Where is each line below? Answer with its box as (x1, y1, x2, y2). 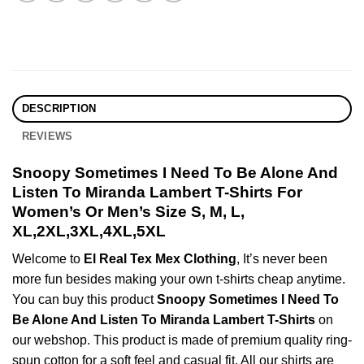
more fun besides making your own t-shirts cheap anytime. (12, 272, 345, 287)
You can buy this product (12, 292, 157, 307)
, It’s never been (236, 252, 327, 266)
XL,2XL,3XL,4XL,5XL (12, 222, 166, 240)
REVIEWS (21, 129, 73, 142)
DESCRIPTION (21, 102, 97, 115)
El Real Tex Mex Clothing (84, 252, 236, 266)
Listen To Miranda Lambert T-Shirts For (12, 183, 302, 201)
